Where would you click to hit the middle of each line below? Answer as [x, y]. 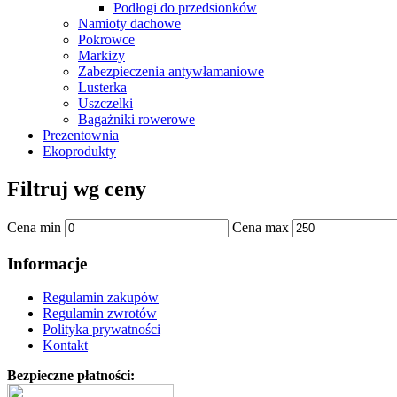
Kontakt [65, 346]
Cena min [34, 227]
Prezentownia [81, 136]
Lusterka [102, 88]
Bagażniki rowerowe [136, 120]
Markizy [101, 56]
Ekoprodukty [79, 152]
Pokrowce [106, 40]
